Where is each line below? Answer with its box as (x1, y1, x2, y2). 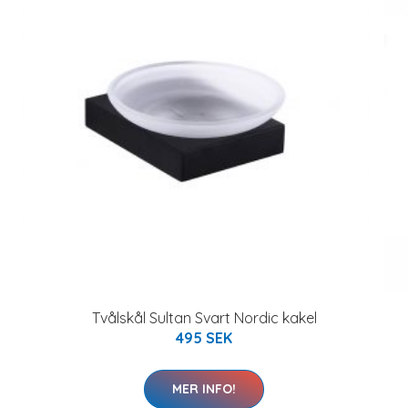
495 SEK (176, 328, 232, 347)
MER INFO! (172, 380, 236, 397)
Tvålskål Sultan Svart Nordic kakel (91, 308, 317, 327)
